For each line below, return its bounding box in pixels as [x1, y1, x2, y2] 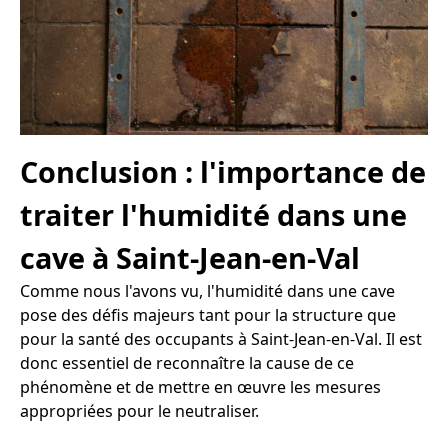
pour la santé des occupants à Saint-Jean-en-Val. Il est [20, 327, 422, 350]
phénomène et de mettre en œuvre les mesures [20, 375, 381, 398]
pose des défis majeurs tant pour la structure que [20, 303, 396, 326]
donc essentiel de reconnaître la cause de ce [20, 351, 354, 374]
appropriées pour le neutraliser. [20, 399, 259, 422]
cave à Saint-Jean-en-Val [20, 237, 360, 277]
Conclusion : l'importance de [20, 151, 426, 191]
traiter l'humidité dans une [20, 194, 407, 234]
